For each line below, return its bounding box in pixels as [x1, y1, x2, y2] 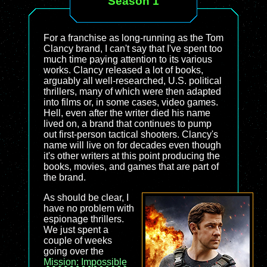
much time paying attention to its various [44, 54, 212, 64]
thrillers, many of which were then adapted [44, 86, 221, 97]
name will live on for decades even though [44, 140, 221, 150]
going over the [44, 246, 104, 256]
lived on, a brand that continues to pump [44, 119, 212, 129]
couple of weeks [44, 235, 112, 246]
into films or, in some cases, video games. [44, 97, 218, 107]
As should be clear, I [44, 193, 129, 203]
